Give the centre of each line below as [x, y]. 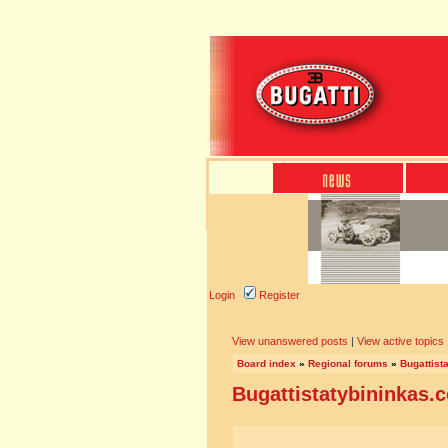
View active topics [400, 341]
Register [278, 295]
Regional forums [348, 363]
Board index [266, 363]
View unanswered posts [290, 341]
